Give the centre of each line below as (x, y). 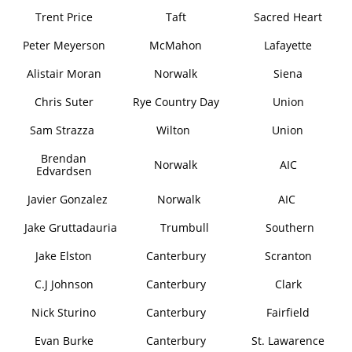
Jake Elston (64, 256)
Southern (290, 227)
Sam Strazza (62, 130)
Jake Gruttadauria (71, 227)
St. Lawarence (288, 341)
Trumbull (185, 227)
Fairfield (288, 312)
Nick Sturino (64, 312)
